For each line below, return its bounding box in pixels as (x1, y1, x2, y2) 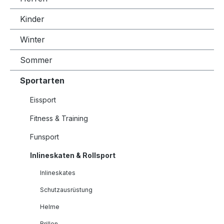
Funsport (30, 132, 59, 141)
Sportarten (20, 75, 64, 85)
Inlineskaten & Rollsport (30, 150, 115, 159)
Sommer (20, 54, 52, 65)
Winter (20, 34, 45, 44)
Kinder (20, 13, 44, 24)
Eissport (30, 95, 56, 104)
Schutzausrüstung (40, 185, 92, 193)
